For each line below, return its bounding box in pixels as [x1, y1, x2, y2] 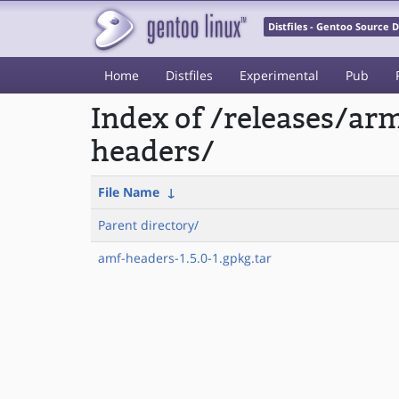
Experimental [240, 67, 319, 84]
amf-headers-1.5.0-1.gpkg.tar [98, 249, 272, 266]
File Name [98, 183, 159, 200]
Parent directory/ [98, 216, 199, 233]
